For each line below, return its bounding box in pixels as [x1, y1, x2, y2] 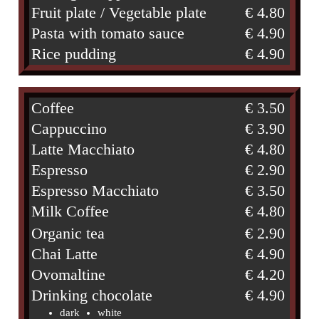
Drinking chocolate [31, 287, 153, 305]
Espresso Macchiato [31, 182, 159, 200]
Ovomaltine [31, 266, 106, 284]
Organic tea [31, 225, 105, 243]
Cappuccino [31, 120, 108, 138]
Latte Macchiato [31, 141, 135, 159]
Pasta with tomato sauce [31, 24, 185, 42]
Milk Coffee [31, 203, 110, 221]
